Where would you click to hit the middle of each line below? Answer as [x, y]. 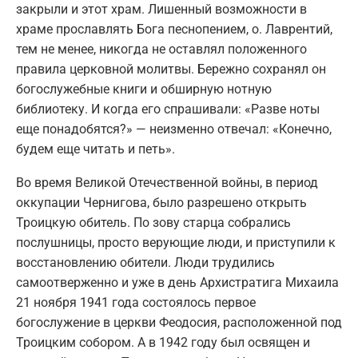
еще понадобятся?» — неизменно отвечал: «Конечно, [174, 129]
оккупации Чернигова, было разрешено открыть [161, 203]
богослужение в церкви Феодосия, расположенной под [179, 323]
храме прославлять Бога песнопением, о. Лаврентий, [174, 30]
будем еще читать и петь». [95, 149]
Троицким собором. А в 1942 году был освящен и [163, 343]
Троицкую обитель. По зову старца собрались [153, 223]
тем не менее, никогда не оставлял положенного [161, 50]
